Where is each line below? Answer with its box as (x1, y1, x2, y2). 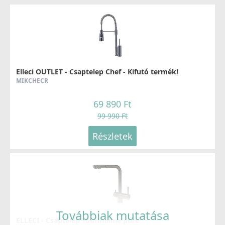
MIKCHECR (16, 76, 48, 85)
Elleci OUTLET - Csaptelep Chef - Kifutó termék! (16, 67, 178, 77)
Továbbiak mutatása (56, 207, 169, 224)
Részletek (92, 130, 133, 143)
